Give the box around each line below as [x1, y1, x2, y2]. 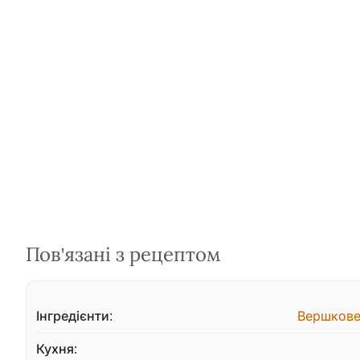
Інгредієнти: [36, 309, 112, 323]
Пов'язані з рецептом [26, 243, 221, 265]
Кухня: [36, 342, 77, 356]
